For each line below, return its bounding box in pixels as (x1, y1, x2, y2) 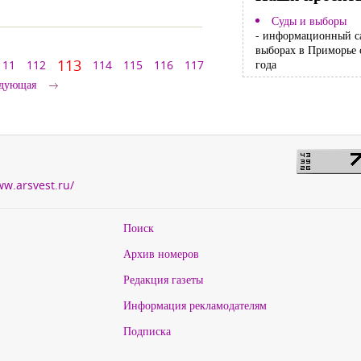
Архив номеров (122, 246, 199, 261)
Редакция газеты (122, 272, 203, 287)
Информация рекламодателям (122, 297, 267, 313)
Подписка (122, 323, 171, 338)
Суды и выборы (271, 13, 346, 29)
